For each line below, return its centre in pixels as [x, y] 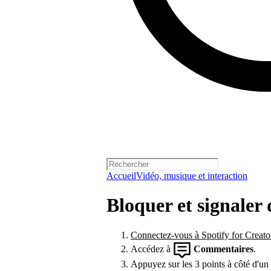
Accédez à [152, 249]
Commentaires [224, 249]
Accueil [121, 176]
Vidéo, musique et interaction [192, 176]
